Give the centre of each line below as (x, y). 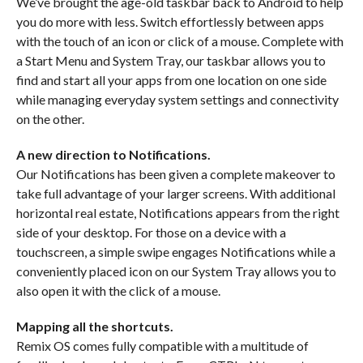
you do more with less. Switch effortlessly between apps (170, 22)
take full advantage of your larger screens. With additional (175, 194)
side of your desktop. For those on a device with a (151, 233)
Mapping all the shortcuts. (94, 327)
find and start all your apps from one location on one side (171, 80)
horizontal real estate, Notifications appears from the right (177, 213)
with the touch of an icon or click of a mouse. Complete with (179, 41)
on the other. (50, 119)
